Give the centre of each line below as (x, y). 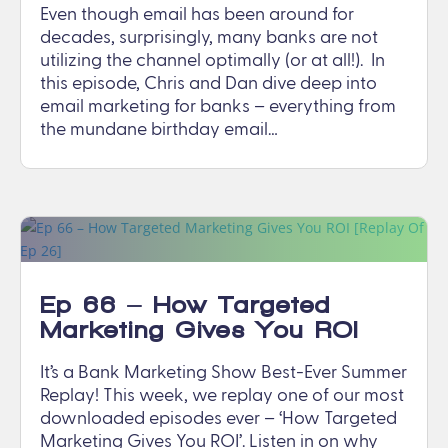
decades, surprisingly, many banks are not (209, 37)
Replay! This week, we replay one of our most (222, 395)
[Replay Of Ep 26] (155, 354)
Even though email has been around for (197, 14)
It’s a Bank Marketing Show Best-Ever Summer (223, 372)
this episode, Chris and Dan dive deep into (208, 83)
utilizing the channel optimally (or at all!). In (212, 60)
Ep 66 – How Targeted (185, 304)
